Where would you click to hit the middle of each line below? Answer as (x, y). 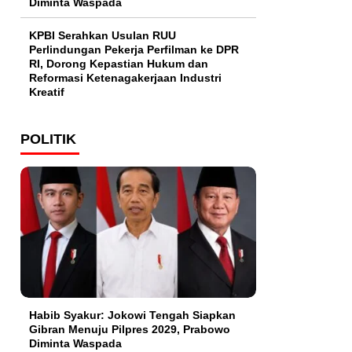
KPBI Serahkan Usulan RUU (103, 36)
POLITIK (48, 139)
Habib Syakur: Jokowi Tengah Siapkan (132, 315)
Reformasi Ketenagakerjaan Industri (125, 78)
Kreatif (47, 92)
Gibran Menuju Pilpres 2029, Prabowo (130, 329)
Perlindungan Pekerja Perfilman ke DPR (134, 50)
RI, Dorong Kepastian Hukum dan (119, 64)
